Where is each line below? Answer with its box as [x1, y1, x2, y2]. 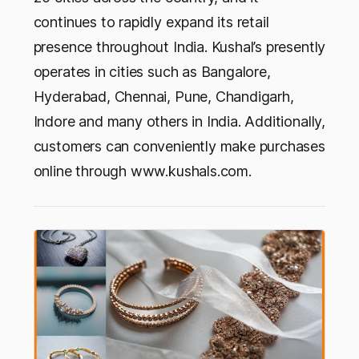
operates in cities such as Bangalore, [33, 63, 271, 80]
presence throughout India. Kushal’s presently [33, 38, 326, 55]
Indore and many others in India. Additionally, [33, 112, 325, 130]
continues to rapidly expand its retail [33, 13, 269, 30]
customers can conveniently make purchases [33, 137, 325, 155]
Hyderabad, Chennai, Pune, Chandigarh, [33, 87, 294, 105]
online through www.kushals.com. [33, 162, 252, 179]
